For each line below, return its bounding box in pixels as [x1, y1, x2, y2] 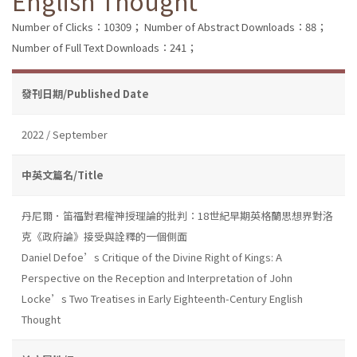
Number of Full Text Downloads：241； [12, 39, 197, 55]
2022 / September [22, 126, 108, 142]
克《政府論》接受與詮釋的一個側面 [22, 228, 187, 244]
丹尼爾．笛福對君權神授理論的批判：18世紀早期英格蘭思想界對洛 [22, 207, 333, 223]
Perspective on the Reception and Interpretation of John [22, 269, 292, 285]
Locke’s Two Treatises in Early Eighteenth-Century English [22, 290, 303, 306]
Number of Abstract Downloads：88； [144, 18, 327, 34]
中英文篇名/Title [22, 167, 104, 182]
